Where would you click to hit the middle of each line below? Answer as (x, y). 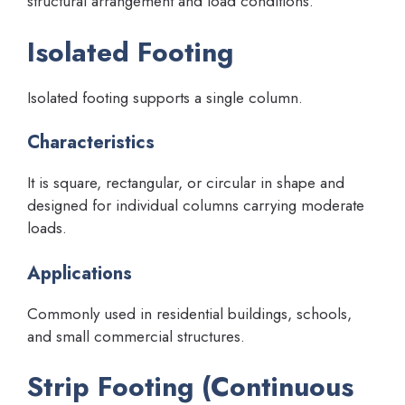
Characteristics (91, 143)
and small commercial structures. (136, 336)
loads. (47, 228)
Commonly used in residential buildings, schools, (189, 313)
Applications (80, 273)
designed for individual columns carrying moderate (196, 206)
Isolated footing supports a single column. (165, 97)
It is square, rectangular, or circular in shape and (186, 183)
